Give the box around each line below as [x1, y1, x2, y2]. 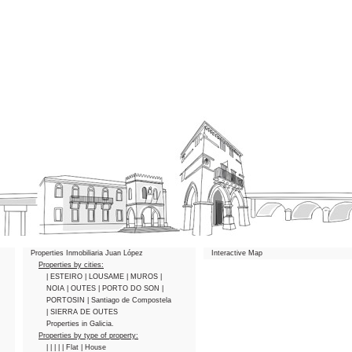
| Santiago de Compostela [87, 296, 171, 304]
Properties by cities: [38, 261, 104, 269]
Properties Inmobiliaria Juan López [31, 249, 143, 257]
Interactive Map [211, 249, 262, 257]
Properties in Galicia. [46, 320, 114, 328]
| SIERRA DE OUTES [46, 308, 118, 316]
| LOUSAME [85, 273, 126, 280]
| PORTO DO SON [98, 284, 162, 292]
